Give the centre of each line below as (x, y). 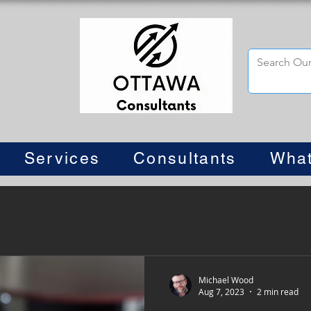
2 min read (278, 292)
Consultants (185, 158)
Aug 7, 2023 (221, 292)
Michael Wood (226, 279)
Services (62, 158)
